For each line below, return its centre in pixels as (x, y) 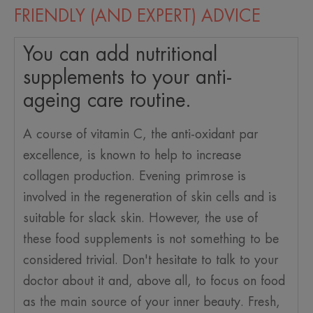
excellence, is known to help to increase (132, 155)
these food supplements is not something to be (151, 239)
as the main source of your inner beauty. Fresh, (152, 302)
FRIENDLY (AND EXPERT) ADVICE (137, 16)
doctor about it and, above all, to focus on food (154, 281)
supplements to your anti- (128, 78)
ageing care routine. (107, 101)
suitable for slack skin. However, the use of (140, 218)
